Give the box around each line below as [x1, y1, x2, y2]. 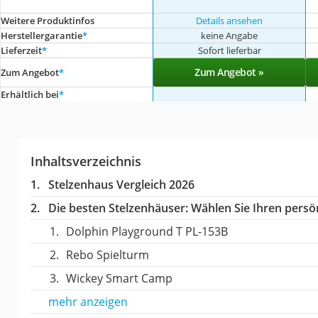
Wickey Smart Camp [65, 270, 172, 286]
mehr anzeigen [48, 293, 128, 309]
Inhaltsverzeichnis [30, 152, 141, 170]
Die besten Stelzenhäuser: [48, 199, 188, 216]
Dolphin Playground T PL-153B [65, 223, 228, 239]
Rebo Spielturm [65, 246, 149, 263]
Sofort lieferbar [197, 43, 261, 57]
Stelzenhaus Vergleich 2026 [48, 176, 194, 192]
